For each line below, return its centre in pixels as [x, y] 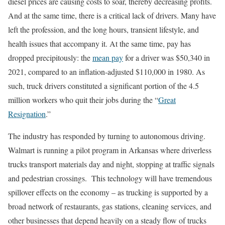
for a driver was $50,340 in [166, 58]
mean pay [108, 58]
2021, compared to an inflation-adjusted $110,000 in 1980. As [106, 72]
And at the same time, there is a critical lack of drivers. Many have [112, 16]
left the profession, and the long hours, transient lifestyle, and [103, 30]
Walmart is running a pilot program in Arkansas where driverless [110, 150]
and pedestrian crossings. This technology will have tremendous [110, 178]
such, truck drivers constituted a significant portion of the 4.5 [103, 86]
